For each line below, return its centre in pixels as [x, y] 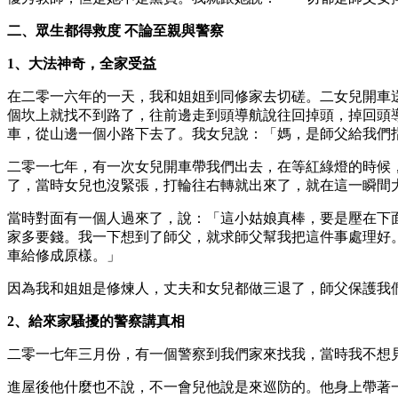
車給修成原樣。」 [64, 255]
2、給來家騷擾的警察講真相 [96, 321]
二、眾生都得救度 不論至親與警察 [115, 30]
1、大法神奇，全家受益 [82, 63]
